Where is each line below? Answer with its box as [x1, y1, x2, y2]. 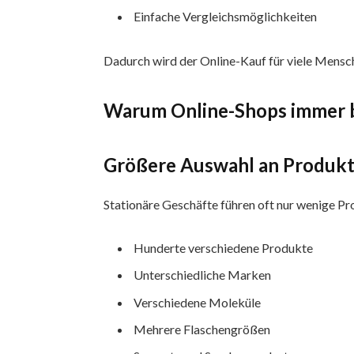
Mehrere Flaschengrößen [134, 321, 271, 337]
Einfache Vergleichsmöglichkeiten [134, 9, 318, 24]
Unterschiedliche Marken [134, 267, 272, 283]
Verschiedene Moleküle [134, 294, 262, 310]
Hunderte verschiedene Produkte [134, 240, 314, 256]
